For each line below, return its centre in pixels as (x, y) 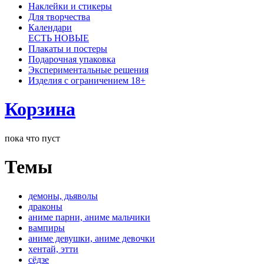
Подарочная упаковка (72, 60)
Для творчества (59, 17)
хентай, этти (53, 249)
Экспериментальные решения (88, 70)
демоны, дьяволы (63, 196)
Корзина (40, 109)
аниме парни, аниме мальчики (89, 217)
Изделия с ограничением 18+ (87, 81)
